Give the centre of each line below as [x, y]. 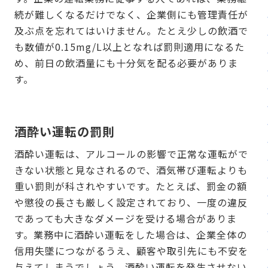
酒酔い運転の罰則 [65, 132]
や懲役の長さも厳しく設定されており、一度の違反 [131, 202]
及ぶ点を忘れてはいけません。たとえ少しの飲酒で [131, 31]
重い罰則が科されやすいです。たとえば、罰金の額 [131, 186]
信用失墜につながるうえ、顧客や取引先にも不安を [131, 251]
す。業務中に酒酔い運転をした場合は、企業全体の [131, 235]
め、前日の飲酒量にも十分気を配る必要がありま [126, 63]
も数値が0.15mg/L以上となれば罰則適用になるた [130, 47]
